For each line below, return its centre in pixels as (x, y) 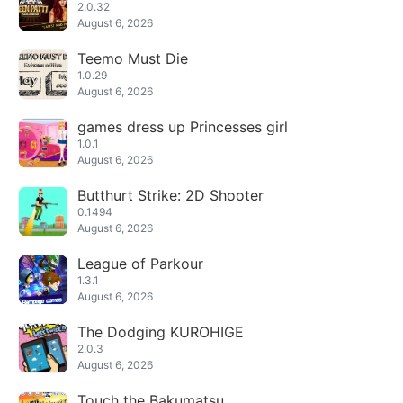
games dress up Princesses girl (183, 127)
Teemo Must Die (133, 58)
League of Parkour (140, 264)
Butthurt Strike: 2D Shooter (170, 195)
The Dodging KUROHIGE (161, 332)
